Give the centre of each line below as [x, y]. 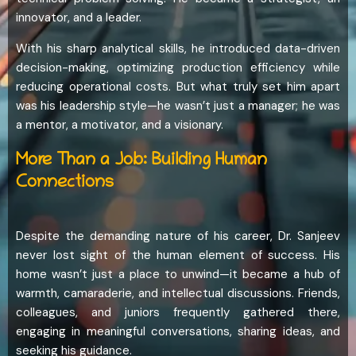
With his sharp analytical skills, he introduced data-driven [178, 49]
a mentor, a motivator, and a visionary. [120, 125]
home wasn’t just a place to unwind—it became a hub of [178, 275]
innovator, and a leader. [79, 18]
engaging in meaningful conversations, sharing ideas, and [178, 332]
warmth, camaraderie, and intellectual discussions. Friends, [178, 294]
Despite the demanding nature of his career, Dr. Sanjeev [178, 236]
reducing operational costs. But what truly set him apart [178, 87]
